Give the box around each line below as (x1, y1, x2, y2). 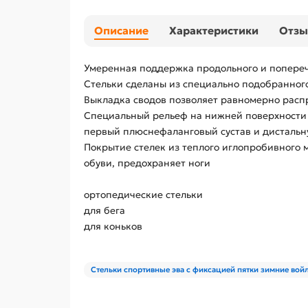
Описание (94, 24, 148, 38)
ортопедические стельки (84, 188, 203, 201)
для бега (84, 204, 125, 217)
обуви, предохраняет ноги (84, 157, 210, 170)
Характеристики (169, 24, 258, 38)
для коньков (84, 220, 142, 233)
